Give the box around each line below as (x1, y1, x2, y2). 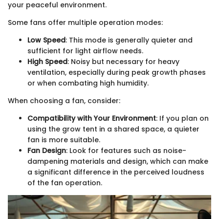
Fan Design (27, 146, 66, 156)
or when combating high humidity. (27, 78, 149, 88)
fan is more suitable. (27, 135, 100, 145)
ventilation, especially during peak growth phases (27, 67, 206, 78)
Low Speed (27, 35, 66, 45)
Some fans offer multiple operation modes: (8, 18, 163, 28)
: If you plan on (156, 113, 209, 124)
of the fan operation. (27, 178, 102, 188)
